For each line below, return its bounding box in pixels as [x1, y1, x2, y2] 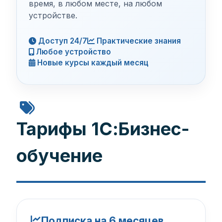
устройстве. [28, 10, 77, 20]
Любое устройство [34, 47, 111, 56]
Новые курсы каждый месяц [35, 57, 149, 67]
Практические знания [94, 36, 181, 46]
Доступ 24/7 [36, 36, 87, 46]
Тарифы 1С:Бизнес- [16, 117, 189, 140]
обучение [16, 144, 103, 166]
